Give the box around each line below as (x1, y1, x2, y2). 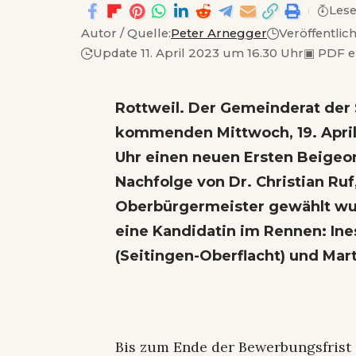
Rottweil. (115, 99, 185, 117)
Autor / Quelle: (81, 25, 171, 41)
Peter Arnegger (171, 25, 267, 41)
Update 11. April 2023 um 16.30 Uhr (93, 46, 304, 61)
